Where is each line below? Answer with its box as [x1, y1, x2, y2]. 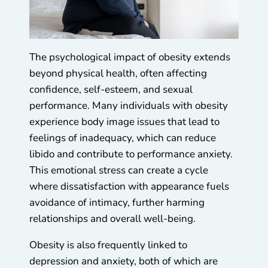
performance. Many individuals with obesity [29, 99, 228, 113]
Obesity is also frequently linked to [29, 238, 187, 252]
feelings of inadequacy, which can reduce [29, 131, 216, 145]
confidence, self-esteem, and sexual [29, 83, 193, 97]
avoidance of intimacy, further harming [29, 196, 205, 210]
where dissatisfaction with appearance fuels [29, 179, 229, 194]
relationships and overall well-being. [29, 212, 196, 226]
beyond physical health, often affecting [29, 66, 207, 81]
